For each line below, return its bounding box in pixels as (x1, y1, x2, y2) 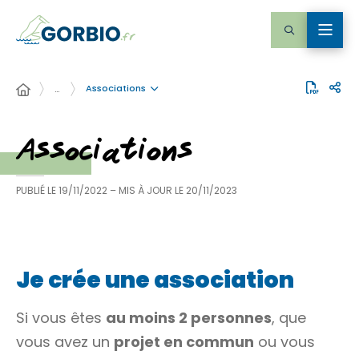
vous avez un (16, 332, 114, 352)
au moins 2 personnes (106, 308, 272, 328)
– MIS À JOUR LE (110, 184, 186, 197)
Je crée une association (16, 264, 294, 296)
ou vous (254, 332, 315, 352)
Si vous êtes (16, 308, 106, 328)
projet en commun (114, 332, 254, 352)
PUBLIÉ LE (16, 184, 56, 197)
